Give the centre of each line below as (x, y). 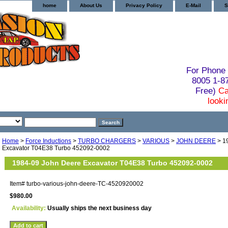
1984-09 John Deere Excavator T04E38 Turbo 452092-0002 (112, 163)
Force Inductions (48, 141)
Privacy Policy (144, 5)
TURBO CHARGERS (107, 141)
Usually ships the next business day (99, 208)
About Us (91, 5)
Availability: (30, 208)
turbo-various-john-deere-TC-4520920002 (85, 183)
